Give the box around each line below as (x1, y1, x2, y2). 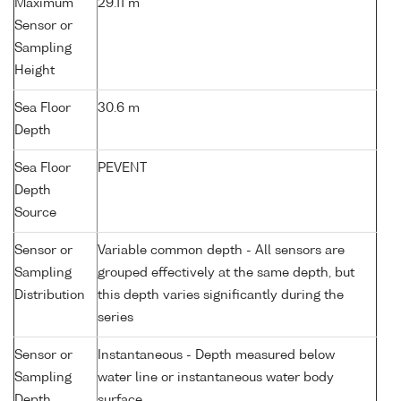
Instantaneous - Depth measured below (98, 349, 335, 363)
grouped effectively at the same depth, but (98, 267, 354, 280)
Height (14, 64, 55, 78)
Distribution (14, 289, 85, 303)
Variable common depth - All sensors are (98, 244, 345, 258)
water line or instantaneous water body (98, 371, 334, 385)
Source (14, 207, 56, 220)
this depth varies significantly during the (98, 289, 344, 303)
